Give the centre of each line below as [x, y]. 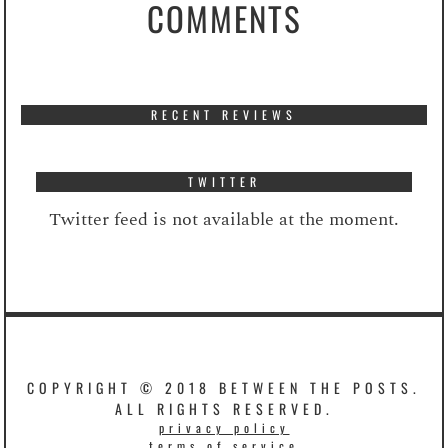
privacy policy [224, 427]
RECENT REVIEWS [224, 114]
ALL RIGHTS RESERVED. [224, 408]
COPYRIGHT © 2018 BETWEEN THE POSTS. [224, 387]
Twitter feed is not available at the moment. [224, 219]
